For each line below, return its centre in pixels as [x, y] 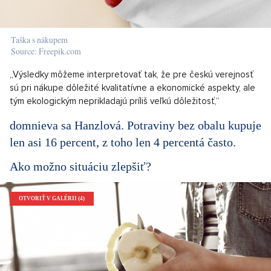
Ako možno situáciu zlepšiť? [80, 166]
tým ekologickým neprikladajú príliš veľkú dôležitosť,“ [115, 101]
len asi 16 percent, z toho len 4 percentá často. [123, 142]
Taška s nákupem [39, 39]
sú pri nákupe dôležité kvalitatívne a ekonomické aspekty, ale [132, 87]
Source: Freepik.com [46, 51]
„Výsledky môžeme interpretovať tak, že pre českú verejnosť [132, 74]
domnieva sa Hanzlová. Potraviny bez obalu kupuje [135, 125]
